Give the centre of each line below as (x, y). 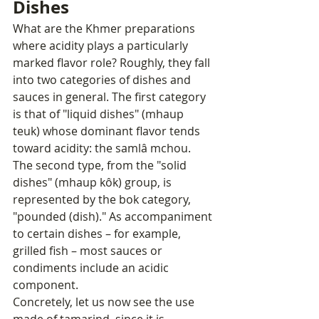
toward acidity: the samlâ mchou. (103, 148)
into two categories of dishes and (103, 80)
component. (46, 285)
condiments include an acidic (92, 268)
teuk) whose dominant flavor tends (108, 131)
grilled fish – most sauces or (89, 251)
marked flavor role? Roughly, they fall (113, 63)
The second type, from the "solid (101, 166)
